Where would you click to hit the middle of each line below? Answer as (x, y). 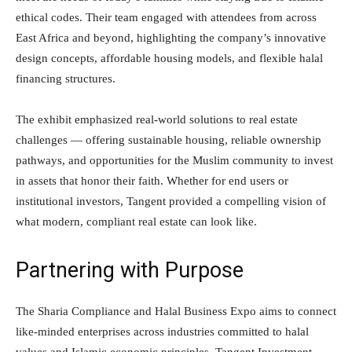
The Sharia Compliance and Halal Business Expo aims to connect (176, 312)
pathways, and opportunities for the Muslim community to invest (174, 161)
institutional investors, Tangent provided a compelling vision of (171, 202)
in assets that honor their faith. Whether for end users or (152, 181)
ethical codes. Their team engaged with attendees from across (166, 18)
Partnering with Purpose (130, 271)
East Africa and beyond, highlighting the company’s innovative (171, 38)
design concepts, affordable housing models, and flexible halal (169, 59)
